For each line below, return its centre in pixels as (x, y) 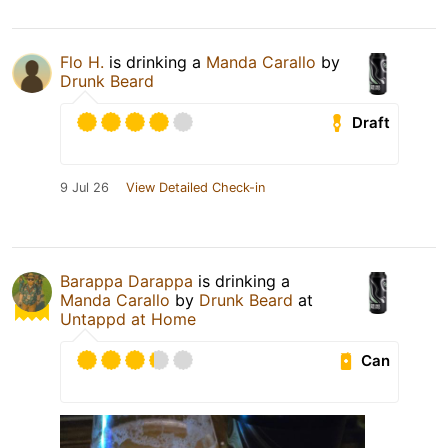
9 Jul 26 (84, 188)
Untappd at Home (128, 319)
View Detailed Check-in (195, 188)
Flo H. (82, 62)
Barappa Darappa (126, 281)
